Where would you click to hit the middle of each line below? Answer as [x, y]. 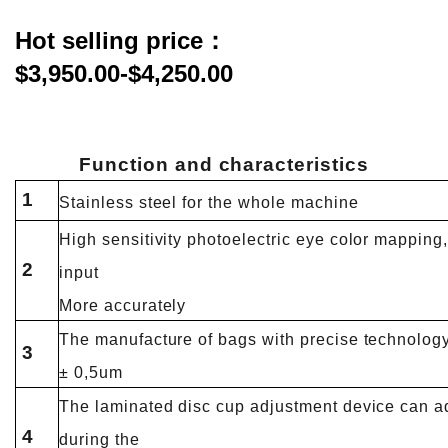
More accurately [123, 305]
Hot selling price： [121, 40]
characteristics [293, 164]
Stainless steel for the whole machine [209, 202]
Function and [149, 164]
